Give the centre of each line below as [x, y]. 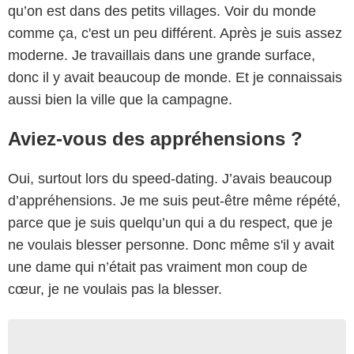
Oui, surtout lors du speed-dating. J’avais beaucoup [170, 178]
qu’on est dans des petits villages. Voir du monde [162, 11]
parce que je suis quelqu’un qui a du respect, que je [170, 222]
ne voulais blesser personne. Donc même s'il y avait [171, 245]
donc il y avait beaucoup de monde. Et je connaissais [175, 77]
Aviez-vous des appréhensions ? [155, 138]
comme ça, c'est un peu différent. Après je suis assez [175, 33]
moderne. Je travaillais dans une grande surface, [162, 55]
